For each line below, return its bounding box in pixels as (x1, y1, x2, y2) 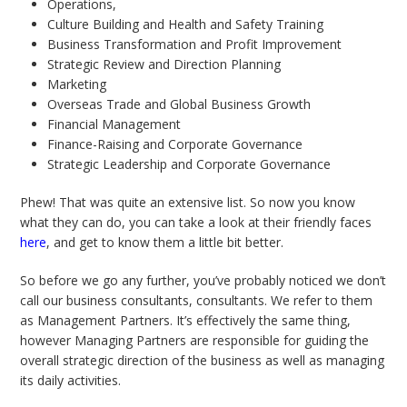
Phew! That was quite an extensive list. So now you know (20, 194, 356, 212)
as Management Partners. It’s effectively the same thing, (20, 312, 352, 330)
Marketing (47, 75, 107, 94)
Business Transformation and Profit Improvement (47, 35, 342, 54)
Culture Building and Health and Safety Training (47, 15, 324, 34)
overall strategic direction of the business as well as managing (20, 352, 385, 370)
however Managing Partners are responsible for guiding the (20, 332, 370, 350)
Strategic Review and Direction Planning (47, 55, 282, 74)
